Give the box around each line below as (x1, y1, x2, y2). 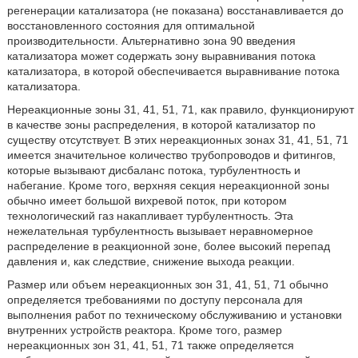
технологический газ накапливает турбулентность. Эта (6, 209, 293, 222)
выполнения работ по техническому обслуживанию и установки (6, 308, 342, 321)
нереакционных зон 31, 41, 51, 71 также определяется (6, 339, 294, 352)
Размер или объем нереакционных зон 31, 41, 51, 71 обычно (6, 278, 328, 291)
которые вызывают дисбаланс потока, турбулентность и (6, 164, 300, 177)
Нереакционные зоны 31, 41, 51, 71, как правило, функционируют (6, 103, 354, 116)
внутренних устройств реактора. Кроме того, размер (6, 324, 282, 336)
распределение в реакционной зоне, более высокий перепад (6, 240, 330, 253)
